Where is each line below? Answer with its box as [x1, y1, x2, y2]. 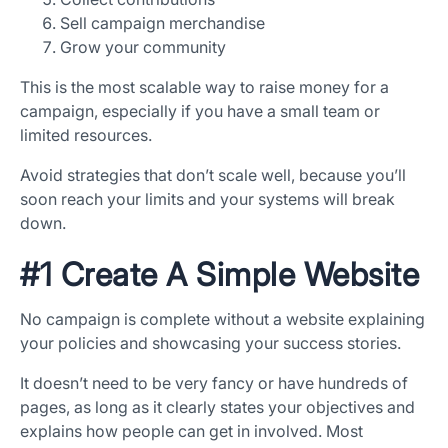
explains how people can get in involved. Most [20, 421, 363, 442]
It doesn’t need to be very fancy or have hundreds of [20, 373, 408, 394]
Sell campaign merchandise [60, 13, 265, 34]
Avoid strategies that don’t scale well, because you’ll [20, 165, 406, 186]
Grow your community [60, 37, 226, 58]
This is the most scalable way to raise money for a [20, 77, 389, 98]
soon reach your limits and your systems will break [20, 189, 395, 210]
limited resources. [20, 125, 152, 146]
